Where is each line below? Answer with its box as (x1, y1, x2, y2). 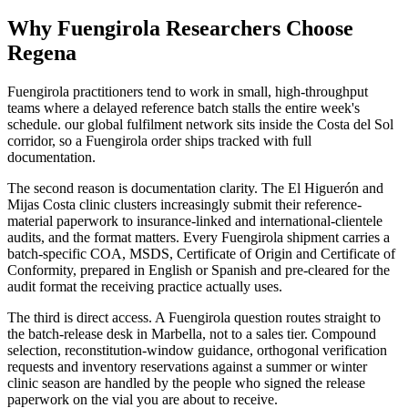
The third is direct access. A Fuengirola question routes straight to (7, 309, 381, 325)
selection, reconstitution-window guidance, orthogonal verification (7, 342, 387, 358)
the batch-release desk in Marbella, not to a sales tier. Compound (7, 325, 376, 342)
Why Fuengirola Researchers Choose (7, 16, 353, 41)
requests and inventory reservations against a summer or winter (7, 358, 367, 374)
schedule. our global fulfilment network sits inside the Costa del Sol (7, 116, 393, 132)
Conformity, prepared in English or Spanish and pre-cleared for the (7, 261, 390, 278)
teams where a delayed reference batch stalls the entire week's (7, 99, 360, 116)
